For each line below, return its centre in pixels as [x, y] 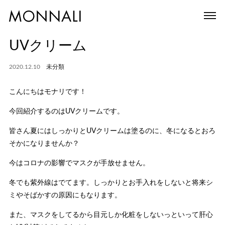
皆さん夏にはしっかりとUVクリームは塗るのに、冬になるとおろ [112, 131]
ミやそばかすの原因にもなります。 [65, 195]
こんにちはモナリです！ [47, 92]
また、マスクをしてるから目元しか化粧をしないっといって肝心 [111, 215]
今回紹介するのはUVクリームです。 [66, 111]
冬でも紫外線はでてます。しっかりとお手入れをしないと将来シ [111, 183]
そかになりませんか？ [44, 144]
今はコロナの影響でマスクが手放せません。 [79, 163]
